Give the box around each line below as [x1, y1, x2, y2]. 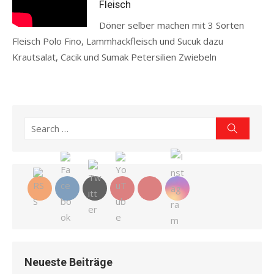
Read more [12, 67, 59, 79]
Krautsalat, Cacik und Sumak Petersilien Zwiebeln [12, 51, 217, 63]
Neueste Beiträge [24, 256, 113, 268]
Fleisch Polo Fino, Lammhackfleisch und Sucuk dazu [12, 35, 223, 47]
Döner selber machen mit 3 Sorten [99, 19, 245, 31]
